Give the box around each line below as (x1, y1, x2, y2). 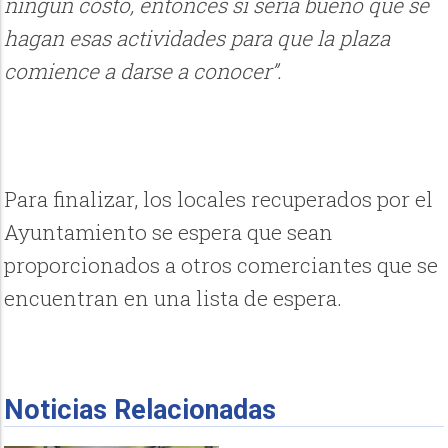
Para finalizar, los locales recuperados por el (4, 185, 434, 214)
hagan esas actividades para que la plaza (4, 23, 391, 52)
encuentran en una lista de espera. (4, 284, 343, 313)
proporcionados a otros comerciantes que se (4, 251, 439, 280)
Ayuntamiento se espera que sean (4, 218, 334, 247)
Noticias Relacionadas (4, 394, 277, 427)
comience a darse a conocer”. (4, 56, 283, 85)
